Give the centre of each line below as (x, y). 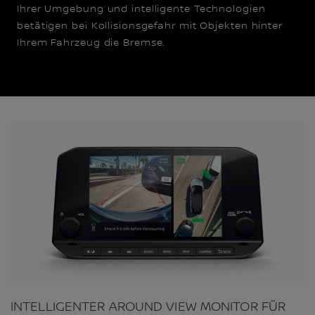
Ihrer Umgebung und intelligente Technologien (141, 9)
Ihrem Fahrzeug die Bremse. (91, 43)
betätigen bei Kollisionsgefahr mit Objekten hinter (150, 26)
